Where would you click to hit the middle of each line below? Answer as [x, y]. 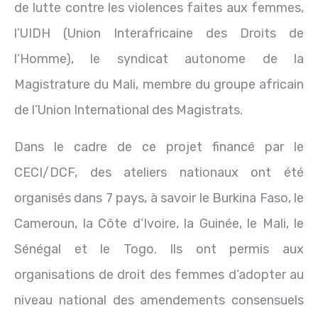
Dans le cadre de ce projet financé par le [159, 147]
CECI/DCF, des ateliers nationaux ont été [159, 172]
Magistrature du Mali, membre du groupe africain [159, 84]
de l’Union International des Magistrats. [128, 110]
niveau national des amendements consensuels [159, 300]
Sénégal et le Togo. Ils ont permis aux [159, 249]
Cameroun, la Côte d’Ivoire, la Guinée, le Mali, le [159, 223]
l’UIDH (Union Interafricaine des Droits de [159, 33]
